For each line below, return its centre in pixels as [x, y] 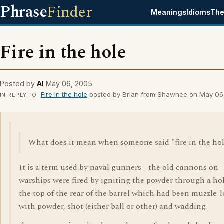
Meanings [169, 12]
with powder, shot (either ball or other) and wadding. [113, 206]
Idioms [199, 12]
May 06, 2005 [69, 84]
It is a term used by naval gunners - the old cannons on [119, 167]
